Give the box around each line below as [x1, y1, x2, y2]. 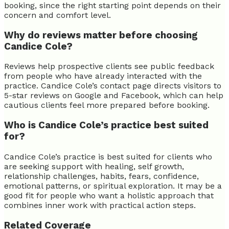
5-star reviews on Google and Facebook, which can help [4, 90, 223, 101]
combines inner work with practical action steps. [4, 200, 196, 210]
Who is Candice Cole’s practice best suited [4, 120, 209, 131]
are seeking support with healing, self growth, [4, 161, 184, 171]
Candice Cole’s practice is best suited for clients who [4, 151, 212, 162]
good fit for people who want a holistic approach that [4, 190, 214, 200]
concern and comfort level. [4, 10, 111, 20]
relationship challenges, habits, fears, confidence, [4, 171, 199, 181]
